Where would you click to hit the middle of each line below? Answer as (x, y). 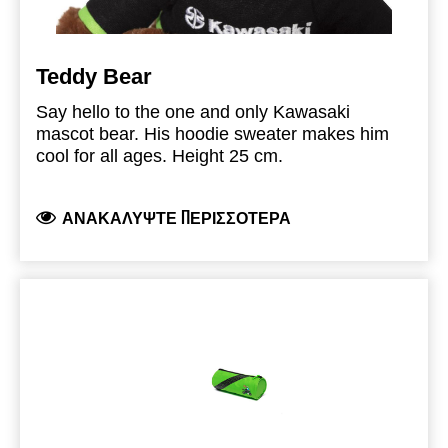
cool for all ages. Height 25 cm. (159, 156)
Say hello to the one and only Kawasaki (193, 112)
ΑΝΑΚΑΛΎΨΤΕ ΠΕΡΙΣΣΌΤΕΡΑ (176, 218)
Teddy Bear (94, 77)
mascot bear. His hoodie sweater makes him (212, 134)
